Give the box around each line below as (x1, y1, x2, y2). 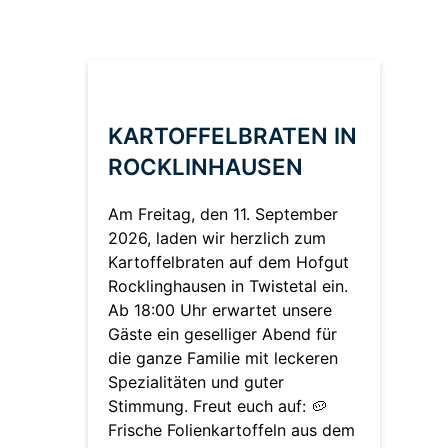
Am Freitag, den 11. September (108, 204, 338, 225)
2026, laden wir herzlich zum (108, 228, 326, 249)
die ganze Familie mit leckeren (108, 348, 338, 369)
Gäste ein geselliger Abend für (108, 324, 337, 345)
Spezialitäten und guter (108, 372, 284, 393)
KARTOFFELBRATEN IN (108, 122, 357, 150)
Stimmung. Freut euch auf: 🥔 (108, 396, 327, 417)
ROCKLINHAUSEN (108, 153, 303, 181)
